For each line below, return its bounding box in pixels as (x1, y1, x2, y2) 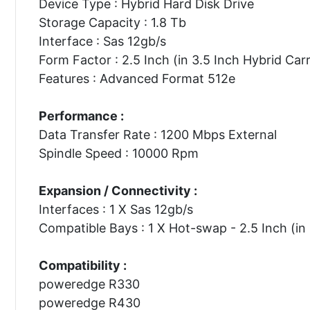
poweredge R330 (38, 276, 140, 291)
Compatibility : (38, 257, 127, 273)
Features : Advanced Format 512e (38, 71, 235, 86)
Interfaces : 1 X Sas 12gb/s (38, 201, 193, 217)
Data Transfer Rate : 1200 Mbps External (38, 127, 277, 142)
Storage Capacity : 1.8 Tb (38, 15, 186, 30)
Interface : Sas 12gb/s (38, 33, 166, 48)
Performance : (38, 108, 124, 123)
